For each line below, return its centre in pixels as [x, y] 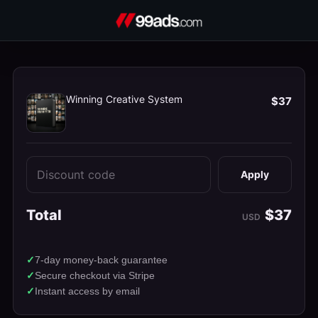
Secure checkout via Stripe [95, 275]
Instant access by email [87, 291]
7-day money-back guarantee [101, 260]
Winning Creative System [124, 99]
